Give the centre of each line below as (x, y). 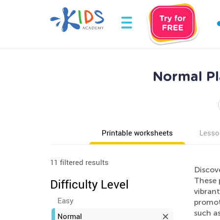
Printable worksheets (137, 133)
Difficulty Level (89, 184)
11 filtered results (79, 162)
